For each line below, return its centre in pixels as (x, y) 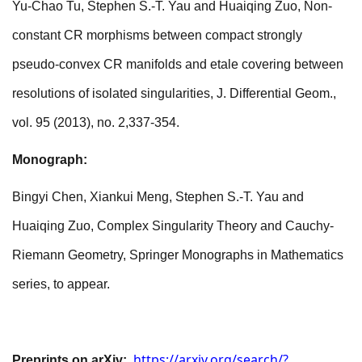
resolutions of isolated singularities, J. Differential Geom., (174, 93)
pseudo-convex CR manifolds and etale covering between (178, 64)
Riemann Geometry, (71, 255)
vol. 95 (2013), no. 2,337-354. (96, 122)
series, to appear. (61, 284)
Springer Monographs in (200, 255)
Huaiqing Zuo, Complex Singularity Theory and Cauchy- (173, 226)
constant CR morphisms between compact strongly (157, 35)
